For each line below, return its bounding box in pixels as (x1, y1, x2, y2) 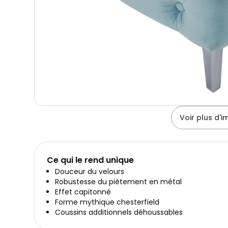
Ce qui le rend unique (47, 154, 134, 166)
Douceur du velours (55, 166, 125, 177)
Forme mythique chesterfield (55, 196, 160, 207)
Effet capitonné (55, 186, 111, 197)
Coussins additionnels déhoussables (55, 207, 183, 217)
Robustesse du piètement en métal (55, 176, 182, 187)
